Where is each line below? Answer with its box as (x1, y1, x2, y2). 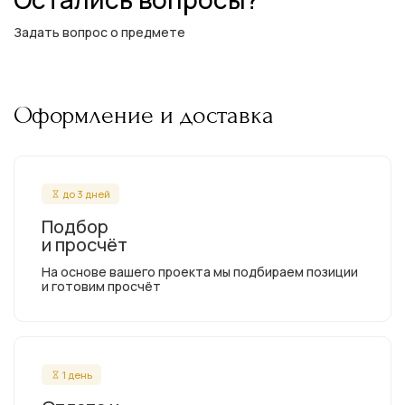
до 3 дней (62, 187, 110, 201)
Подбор (42, 214, 108, 239)
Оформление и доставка (14, 101, 274, 129)
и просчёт (42, 232, 127, 257)
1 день (62, 368, 92, 381)
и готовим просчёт (42, 278, 161, 295)
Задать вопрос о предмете (14, 24, 185, 41)
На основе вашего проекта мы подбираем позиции (42, 263, 358, 280)
